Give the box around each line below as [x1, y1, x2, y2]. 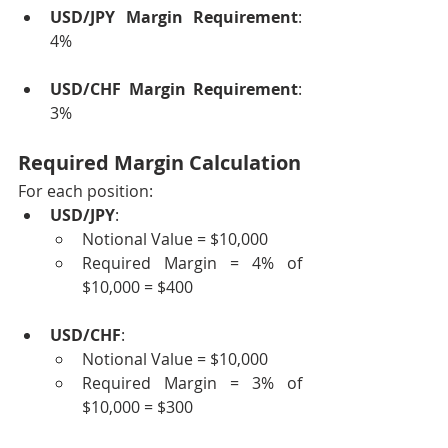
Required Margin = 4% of [82, 252, 302, 274]
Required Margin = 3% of [82, 372, 302, 394]
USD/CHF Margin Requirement [50, 78, 298, 100]
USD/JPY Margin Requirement [50, 6, 298, 28]
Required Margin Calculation [18, 149, 301, 176]
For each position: [18, 180, 153, 202]
